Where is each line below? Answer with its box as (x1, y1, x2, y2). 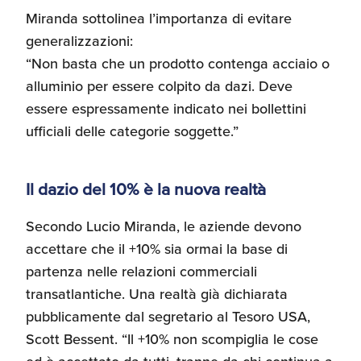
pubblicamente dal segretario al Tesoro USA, (26, 305, 310, 327)
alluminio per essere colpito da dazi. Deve (26, 75, 293, 97)
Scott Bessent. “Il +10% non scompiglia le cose (26, 328, 318, 350)
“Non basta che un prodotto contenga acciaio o (26, 52, 330, 74)
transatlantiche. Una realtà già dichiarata (26, 283, 288, 305)
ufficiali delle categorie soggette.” (26, 120, 239, 142)
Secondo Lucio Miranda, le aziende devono (26, 215, 301, 237)
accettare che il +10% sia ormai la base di (26, 238, 288, 259)
